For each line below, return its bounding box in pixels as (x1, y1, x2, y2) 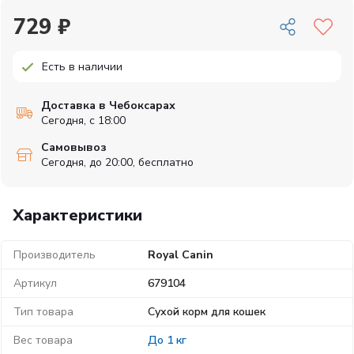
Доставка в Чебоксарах (41, 98, 175, 113)
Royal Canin (147, 247, 213, 262)
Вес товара (13, 333, 73, 348)
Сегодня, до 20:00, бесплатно (41, 155, 194, 170)
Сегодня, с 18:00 (41, 113, 126, 128)
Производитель (13, 247, 96, 262)
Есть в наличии (42, 59, 122, 74)
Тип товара (13, 304, 73, 319)
